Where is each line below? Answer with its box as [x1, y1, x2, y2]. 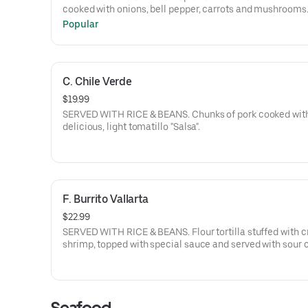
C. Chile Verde [63, 75, 132, 88]
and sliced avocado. [63, 251, 149, 262]
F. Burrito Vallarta [63, 192, 148, 206]
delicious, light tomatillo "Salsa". [63, 121, 201, 132]
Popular [63, 19, 99, 30]
